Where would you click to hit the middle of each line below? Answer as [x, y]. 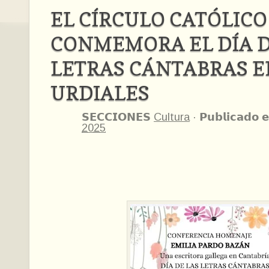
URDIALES [100, 93]
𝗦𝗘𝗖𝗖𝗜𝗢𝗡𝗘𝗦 [118, 117]
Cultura [172, 117]
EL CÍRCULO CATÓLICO [159, 19]
